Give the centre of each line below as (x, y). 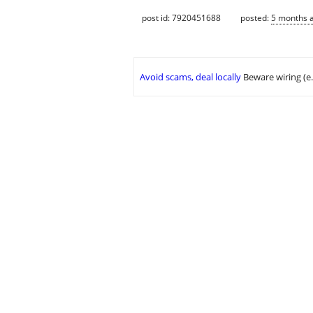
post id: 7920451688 (181, 17)
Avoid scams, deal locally (190, 77)
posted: (256, 17)
